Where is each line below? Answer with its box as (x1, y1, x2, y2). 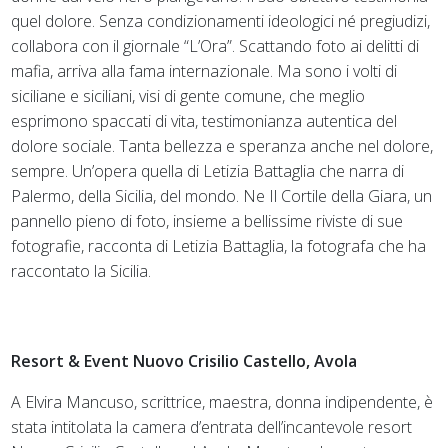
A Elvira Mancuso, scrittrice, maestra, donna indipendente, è (11, 390, 434, 413)
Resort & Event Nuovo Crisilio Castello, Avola (11, 349, 358, 372)
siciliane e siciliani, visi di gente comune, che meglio (11, 84, 366, 107)
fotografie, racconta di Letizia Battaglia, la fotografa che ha (11, 234, 427, 257)
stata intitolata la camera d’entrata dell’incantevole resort (11, 415, 413, 438)
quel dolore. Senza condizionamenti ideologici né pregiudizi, (11, 9, 431, 32)
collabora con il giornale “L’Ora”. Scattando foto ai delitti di (11, 34, 420, 57)
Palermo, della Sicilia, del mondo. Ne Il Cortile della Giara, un (11, 184, 433, 207)
